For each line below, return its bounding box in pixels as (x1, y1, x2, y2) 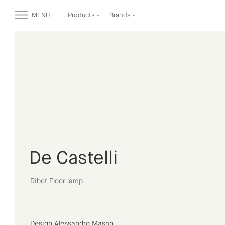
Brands (109, 12, 132, 19)
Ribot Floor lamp (30, 178, 83, 185)
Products (68, 12, 96, 19)
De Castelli (29, 150, 118, 168)
